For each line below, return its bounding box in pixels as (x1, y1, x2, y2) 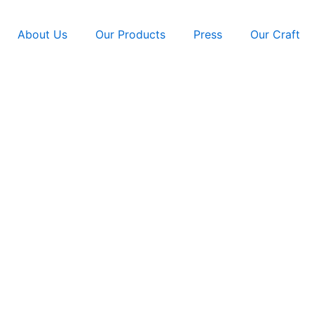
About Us (18, 27, 67, 41)
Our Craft (250, 27, 300, 41)
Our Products (95, 27, 165, 41)
